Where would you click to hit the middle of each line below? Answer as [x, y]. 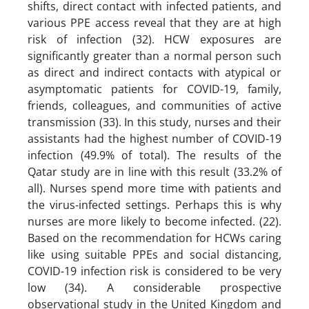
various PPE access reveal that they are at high [154, 22]
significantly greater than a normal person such [154, 56]
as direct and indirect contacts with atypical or [154, 72]
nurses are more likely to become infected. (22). [154, 221]
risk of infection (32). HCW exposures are [154, 39]
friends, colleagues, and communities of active [154, 105]
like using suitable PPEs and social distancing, [154, 254]
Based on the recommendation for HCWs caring [154, 238]
